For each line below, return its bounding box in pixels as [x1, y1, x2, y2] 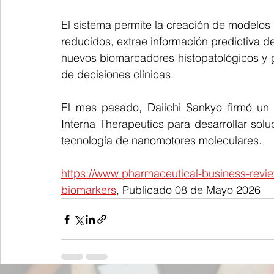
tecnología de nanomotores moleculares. [61, 133, 262, 147]
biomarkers [61, 183, 116, 197]
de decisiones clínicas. [61, 67, 174, 81]
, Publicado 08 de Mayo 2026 [116, 183, 261, 197]
